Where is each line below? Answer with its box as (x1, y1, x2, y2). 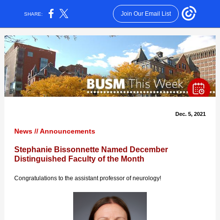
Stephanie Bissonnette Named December (14, 145, 168, 154)
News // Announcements (14, 127, 95, 135)
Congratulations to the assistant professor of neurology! (14, 175, 161, 182)
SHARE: (21, 11, 46, 17)
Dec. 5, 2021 (175, 111, 206, 117)
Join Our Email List (120, 10, 171, 17)
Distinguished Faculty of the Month (14, 155, 144, 163)
